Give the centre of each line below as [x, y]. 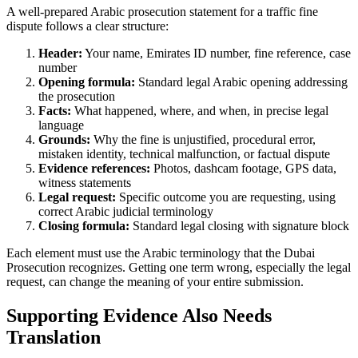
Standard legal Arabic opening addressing [241, 82]
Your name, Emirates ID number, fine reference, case [217, 53]
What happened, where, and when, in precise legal [200, 110]
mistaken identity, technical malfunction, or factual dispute [184, 153]
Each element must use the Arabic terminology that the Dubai [161, 253]
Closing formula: [84, 225]
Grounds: [64, 139]
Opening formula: [87, 82]
